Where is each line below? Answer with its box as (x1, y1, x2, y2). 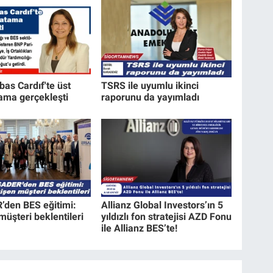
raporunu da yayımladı (101, 91, 200, 104)
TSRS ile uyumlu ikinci (101, 80, 199, 92)
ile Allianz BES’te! (101, 222, 178, 235)
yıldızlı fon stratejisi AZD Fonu (101, 211, 232, 223)
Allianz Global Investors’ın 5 (101, 199, 224, 211)
